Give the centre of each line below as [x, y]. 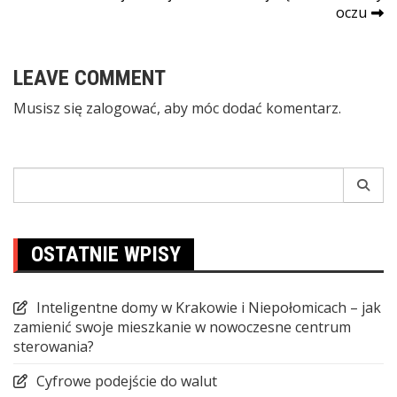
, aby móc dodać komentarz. [249, 108]
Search [35, 176]
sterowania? [54, 346]
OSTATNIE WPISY [106, 254]
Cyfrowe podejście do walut [127, 381]
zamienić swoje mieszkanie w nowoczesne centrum [182, 327]
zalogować [121, 108]
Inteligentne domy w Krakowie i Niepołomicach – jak [209, 307]
